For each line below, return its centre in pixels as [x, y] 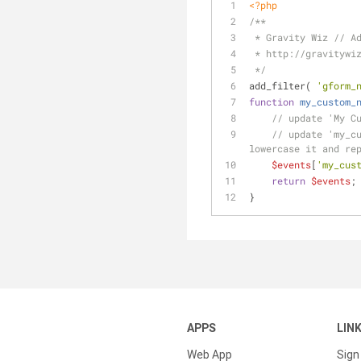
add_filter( [283, 85]
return [288, 180]
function [272, 102]
